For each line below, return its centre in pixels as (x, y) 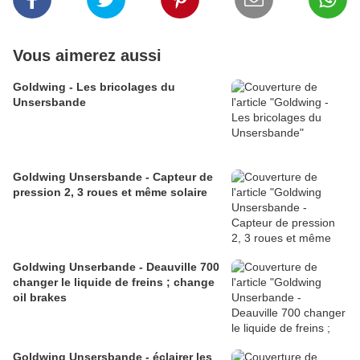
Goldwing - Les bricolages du (94, 87)
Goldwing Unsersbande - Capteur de (113, 177)
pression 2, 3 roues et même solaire (110, 192)
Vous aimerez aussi (87, 56)
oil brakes (40, 298)
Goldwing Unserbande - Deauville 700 (116, 267)
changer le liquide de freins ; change (114, 282)
